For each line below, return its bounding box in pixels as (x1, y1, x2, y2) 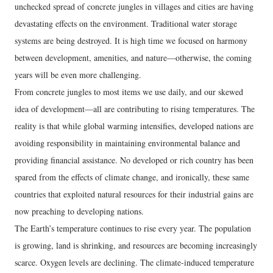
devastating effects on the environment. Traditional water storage (15, 18, 237, 30)
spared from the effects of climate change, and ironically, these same (15, 171, 249, 183)
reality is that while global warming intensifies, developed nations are (15, 120, 253, 132)
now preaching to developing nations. (15, 205, 144, 218)
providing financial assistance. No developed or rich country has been (15, 154, 253, 166)
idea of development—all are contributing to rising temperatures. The (15, 103, 255, 115)
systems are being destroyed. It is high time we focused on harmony (15, 35, 247, 47)
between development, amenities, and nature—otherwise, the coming (15, 52, 252, 64)
